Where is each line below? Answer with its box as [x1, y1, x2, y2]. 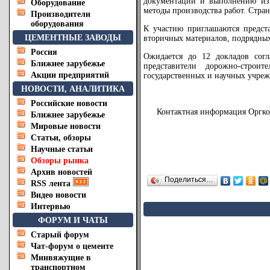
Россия [31, 48, 57, 57]
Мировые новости [31, 122, 101, 131]
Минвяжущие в [31, 253, 91, 262]
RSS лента [31, 179, 73, 188]
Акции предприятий [31, 71, 109, 80]
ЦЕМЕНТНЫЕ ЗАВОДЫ [25, 33, 121, 42]
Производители [31, 10, 90, 19]
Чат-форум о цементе [31, 242, 113, 251]
